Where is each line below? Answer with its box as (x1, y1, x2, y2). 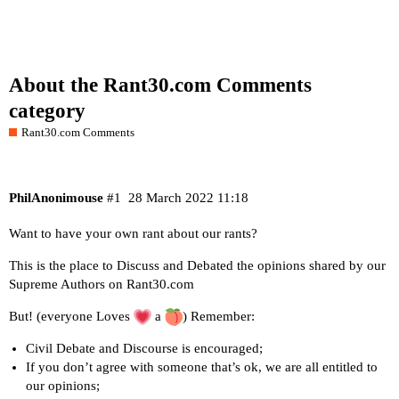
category (9, 100, 85, 123)
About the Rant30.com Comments (9, 74, 312, 97)
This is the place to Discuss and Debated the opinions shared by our (9, 257, 386, 273)
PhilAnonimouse (9, 190, 103, 205)
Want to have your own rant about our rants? (9, 225, 257, 240)
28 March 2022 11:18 (127, 190, 248, 205)
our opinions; (25, 379, 100, 394)
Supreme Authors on (9, 276, 126, 291)
